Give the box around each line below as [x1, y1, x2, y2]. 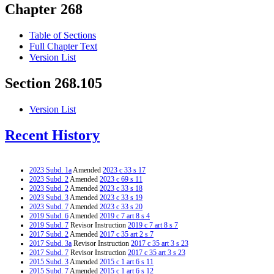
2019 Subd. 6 [29, 211, 68, 220]
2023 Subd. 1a [29, 165, 72, 174]
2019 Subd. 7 [29, 220, 68, 229]
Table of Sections [29, 30, 96, 41]
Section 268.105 [5, 75, 102, 92]
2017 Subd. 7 [29, 248, 68, 257]
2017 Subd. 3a [29, 239, 72, 248]
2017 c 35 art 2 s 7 [100, 229, 154, 239]
